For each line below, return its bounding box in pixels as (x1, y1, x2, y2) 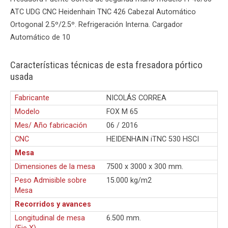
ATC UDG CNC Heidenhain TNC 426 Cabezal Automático (10, 7, 196, 16)
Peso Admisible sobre (15, 176, 87, 185)
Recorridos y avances (15, 199, 91, 209)
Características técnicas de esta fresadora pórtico (10, 59, 203, 71)
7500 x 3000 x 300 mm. (106, 162, 183, 171)
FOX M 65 (106, 107, 138, 116)
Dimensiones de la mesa (15, 162, 95, 171)
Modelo (15, 107, 40, 116)
